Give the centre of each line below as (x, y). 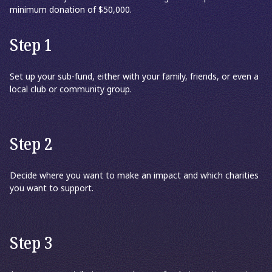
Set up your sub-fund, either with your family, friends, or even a (134, 77)
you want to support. (52, 189)
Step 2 (31, 145)
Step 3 (31, 244)
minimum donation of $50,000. (71, 10)
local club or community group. (71, 90)
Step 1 (31, 46)
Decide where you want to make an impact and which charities (134, 176)
